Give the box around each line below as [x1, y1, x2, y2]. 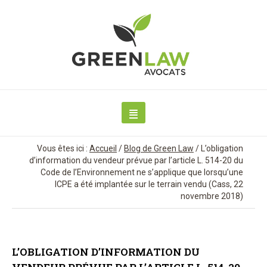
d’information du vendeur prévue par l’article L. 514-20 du [29, 156, 243, 166]
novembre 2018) [181, 191, 243, 201]
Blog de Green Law [124, 144, 194, 154]
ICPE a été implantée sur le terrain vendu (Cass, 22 [55, 179, 243, 190]
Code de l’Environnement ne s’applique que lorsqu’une [41, 167, 243, 178]
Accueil [89, 144, 117, 154]
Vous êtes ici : [37, 144, 88, 154]
